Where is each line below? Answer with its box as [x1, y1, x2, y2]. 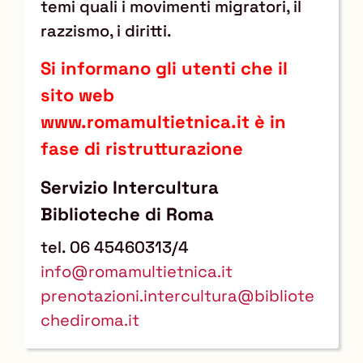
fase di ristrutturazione [41, 137, 243, 160]
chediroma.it [41, 310, 139, 331]
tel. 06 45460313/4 [41, 237, 189, 258]
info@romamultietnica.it [41, 261, 233, 283]
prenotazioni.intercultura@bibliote [41, 285, 314, 307]
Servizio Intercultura [41, 176, 219, 199]
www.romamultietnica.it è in [41, 110, 286, 134]
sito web [41, 83, 114, 107]
